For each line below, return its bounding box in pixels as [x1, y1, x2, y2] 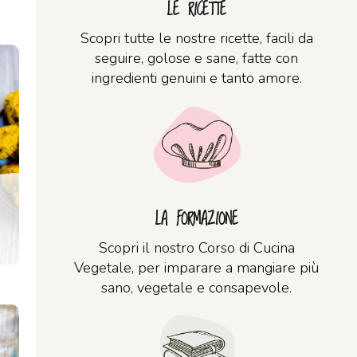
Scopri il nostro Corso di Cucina [98, 238, 295, 257]
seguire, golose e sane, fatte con [95, 49, 298, 68]
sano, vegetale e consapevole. [101, 278, 292, 297]
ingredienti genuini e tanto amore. [91, 69, 302, 88]
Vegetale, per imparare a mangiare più [74, 258, 319, 277]
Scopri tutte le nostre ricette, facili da [80, 29, 313, 48]
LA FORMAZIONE [155, 205, 238, 234]
